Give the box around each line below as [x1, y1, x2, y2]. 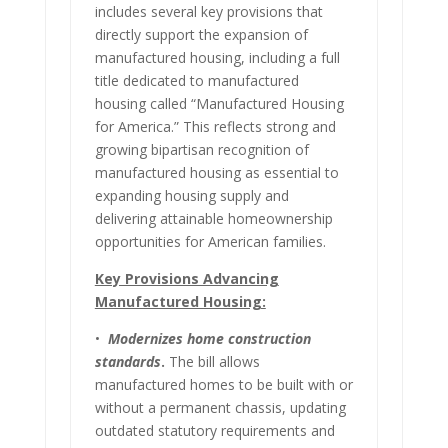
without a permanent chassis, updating [94, 397, 346, 417]
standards [94, 351, 161, 371]
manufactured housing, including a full [94, 47, 340, 67]
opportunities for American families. [94, 231, 326, 251]
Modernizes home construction [107, 328, 311, 348]
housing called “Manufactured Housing [94, 93, 344, 113]
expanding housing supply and [94, 185, 289, 205]
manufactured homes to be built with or [94, 374, 353, 394]
